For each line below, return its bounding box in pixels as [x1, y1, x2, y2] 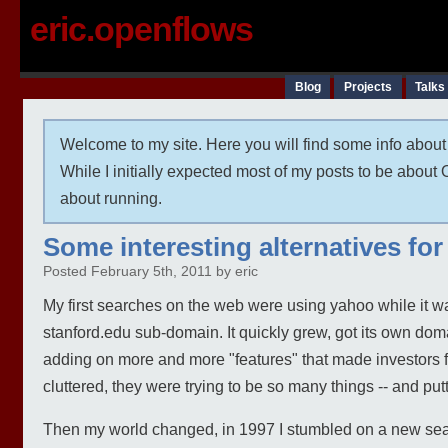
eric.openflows [30, 10, 253, 48]
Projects [343, 80, 392, 94]
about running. [60, 190, 162, 207]
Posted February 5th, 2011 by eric [43, 264, 258, 279]
